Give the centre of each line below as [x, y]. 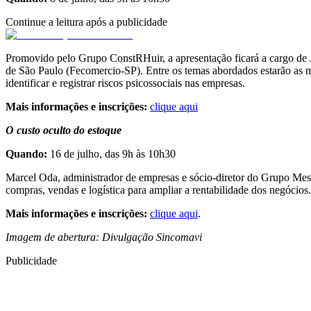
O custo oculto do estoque [64, 131]
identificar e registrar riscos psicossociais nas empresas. [125, 83]
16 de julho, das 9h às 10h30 [113, 154]
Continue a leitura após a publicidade [86, 22]
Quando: [28, 154]
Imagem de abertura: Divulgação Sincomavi [104, 237]
